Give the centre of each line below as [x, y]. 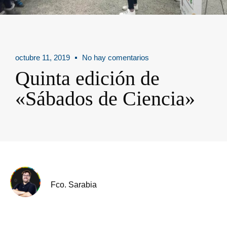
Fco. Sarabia [74, 184]
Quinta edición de [87, 78]
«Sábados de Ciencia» [105, 99]
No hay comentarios [116, 58]
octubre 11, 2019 [43, 58]
